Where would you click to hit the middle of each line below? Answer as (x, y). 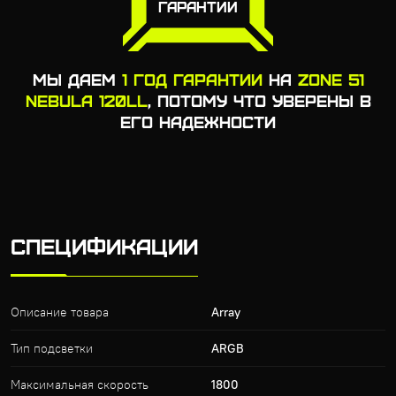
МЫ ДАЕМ (77, 80)
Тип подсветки (52, 349)
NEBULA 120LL (86, 101)
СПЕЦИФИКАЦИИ (104, 246)
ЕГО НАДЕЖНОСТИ (198, 122)
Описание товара (60, 312)
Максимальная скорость (80, 385)
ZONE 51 (331, 80)
